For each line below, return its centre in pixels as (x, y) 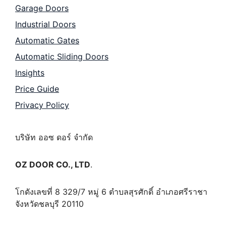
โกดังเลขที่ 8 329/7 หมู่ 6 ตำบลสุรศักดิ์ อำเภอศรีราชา (111, 191)
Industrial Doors (45, 24)
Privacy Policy (42, 105)
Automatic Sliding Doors (62, 56)
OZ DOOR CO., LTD (53, 164)
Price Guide (37, 89)
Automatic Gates (47, 40)
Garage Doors (42, 8)
